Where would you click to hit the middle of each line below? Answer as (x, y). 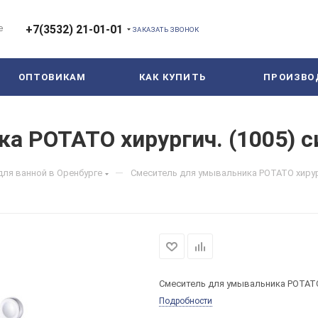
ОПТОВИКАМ (52, 77)
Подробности (186, 301)
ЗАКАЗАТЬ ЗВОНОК (166, 29)
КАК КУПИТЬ (172, 77)
